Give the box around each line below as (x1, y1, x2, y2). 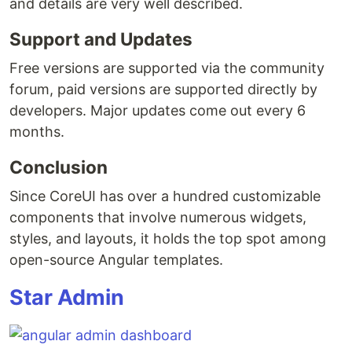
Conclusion (9, 156, 108, 178)
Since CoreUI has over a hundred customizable (9, 188, 321, 204)
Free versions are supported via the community (9, 60, 324, 76)
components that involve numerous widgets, (9, 209, 306, 225)
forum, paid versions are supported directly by (9, 81, 317, 97)
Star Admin (9, 284, 124, 310)
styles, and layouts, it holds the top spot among (9, 230, 326, 247)
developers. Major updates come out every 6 (9, 102, 306, 119)
